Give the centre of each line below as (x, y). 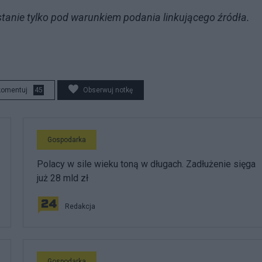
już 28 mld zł (63, 178)
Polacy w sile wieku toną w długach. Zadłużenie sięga (146, 164)
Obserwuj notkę (108, 90)
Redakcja (80, 206)
